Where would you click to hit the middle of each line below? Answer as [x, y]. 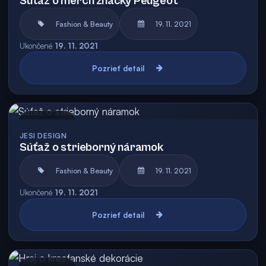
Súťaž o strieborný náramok [91, 148]
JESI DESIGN [43, 136]
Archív [62, 126]
